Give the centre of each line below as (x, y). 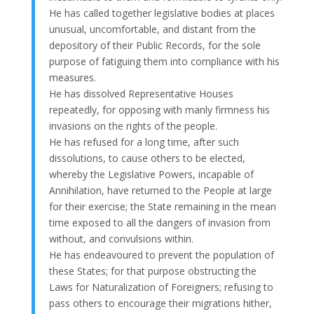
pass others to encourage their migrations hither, (160, 303)
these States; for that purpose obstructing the (152, 271)
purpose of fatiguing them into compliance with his (164, 61)
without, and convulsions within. (121, 238)
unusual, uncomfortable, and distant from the (152, 29)
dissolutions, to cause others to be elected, (147, 158)
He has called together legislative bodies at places (162, 13)
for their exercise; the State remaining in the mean (162, 206)
